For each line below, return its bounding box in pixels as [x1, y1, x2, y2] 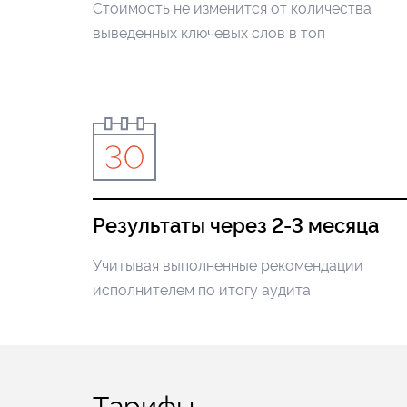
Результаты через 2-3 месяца [93, 213, 379, 237]
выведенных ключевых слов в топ [93, 25, 325, 42]
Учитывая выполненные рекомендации [93, 257, 363, 274]
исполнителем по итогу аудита [93, 282, 311, 299]
